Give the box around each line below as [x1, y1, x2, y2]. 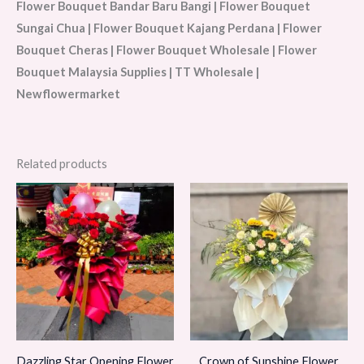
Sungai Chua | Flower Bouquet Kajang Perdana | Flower [16, 21, 322, 36]
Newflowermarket [16, 87, 120, 102]
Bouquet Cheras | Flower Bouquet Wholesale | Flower [16, 43, 317, 58]
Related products [16, 156, 107, 171]
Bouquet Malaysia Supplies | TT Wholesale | [16, 65, 259, 80]
